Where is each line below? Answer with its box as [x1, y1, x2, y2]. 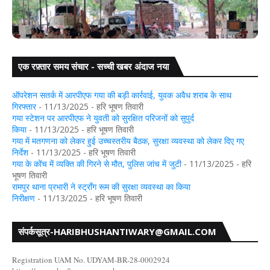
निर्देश [12, 146, 28, 158]
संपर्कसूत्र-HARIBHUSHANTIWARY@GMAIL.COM [18, 225, 216, 237]
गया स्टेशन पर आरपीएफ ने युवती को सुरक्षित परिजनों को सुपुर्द [12, 112, 194, 124]
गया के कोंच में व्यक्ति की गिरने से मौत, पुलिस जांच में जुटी [12, 158, 181, 169]
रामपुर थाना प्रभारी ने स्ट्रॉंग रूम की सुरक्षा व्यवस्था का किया [12, 181, 190, 192]
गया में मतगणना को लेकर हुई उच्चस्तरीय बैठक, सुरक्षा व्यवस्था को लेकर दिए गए [12, 135, 244, 146]
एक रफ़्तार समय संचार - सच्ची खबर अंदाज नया [18, 60, 169, 72]
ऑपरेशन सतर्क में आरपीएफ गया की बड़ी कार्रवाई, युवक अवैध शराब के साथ [12, 89, 231, 101]
